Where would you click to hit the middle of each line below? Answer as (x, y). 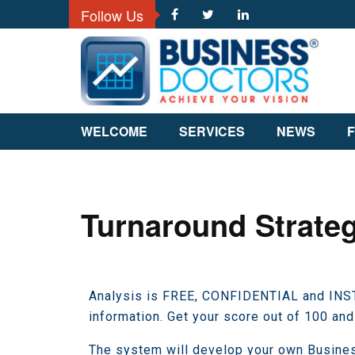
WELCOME (114, 131)
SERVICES (212, 131)
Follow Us (112, 15)
